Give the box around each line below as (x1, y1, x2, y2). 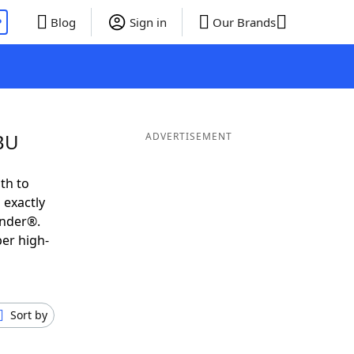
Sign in (129, 14, 167, 30)
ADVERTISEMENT (145, 130, 232, 143)
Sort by (10, 307, 47, 322)
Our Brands (212, 14, 276, 30)
